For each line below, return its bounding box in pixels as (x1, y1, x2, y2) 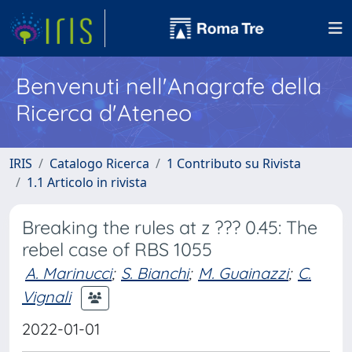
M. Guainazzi (198, 263, 288, 283)
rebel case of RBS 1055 (22, 238, 212, 261)
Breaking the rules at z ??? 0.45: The (22, 216, 317, 239)
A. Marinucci (25, 263, 112, 283)
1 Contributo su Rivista (167, 155, 301, 172)
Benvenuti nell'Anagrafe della (16, 71, 321, 100)
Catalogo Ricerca (49, 155, 149, 172)
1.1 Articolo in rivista (27, 174, 147, 191)
